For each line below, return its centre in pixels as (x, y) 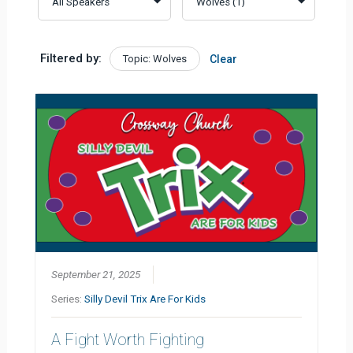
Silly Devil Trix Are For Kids (145, 298)
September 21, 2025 (96, 274)
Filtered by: (71, 58)
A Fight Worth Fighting (128, 339)
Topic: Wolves (155, 58)
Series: (68, 298)
